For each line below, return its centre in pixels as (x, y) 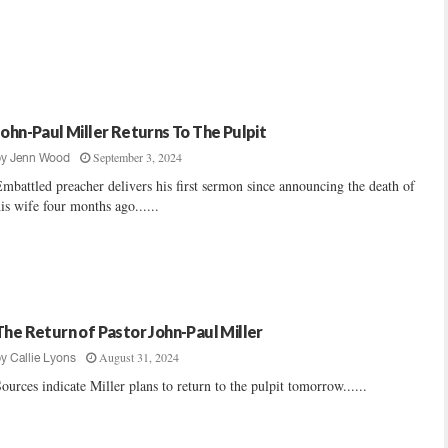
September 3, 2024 (137, 157)
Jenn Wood (40, 158)
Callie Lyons (43, 358)
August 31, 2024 (139, 357)
